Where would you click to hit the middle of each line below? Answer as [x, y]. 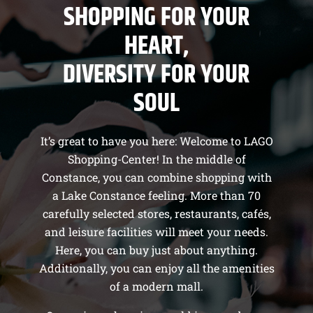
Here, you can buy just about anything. [156, 249]
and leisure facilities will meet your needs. [156, 231]
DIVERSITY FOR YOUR [156, 75]
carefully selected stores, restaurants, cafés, [156, 213]
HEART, [156, 46]
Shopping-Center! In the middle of [156, 159]
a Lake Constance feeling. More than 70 [156, 195]
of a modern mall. [156, 286]
